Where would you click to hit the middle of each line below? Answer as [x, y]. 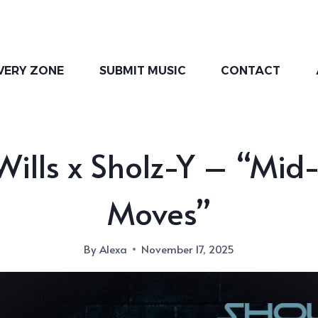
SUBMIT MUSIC [142, 71]
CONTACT [251, 71]
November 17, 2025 [187, 249]
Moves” [159, 212]
